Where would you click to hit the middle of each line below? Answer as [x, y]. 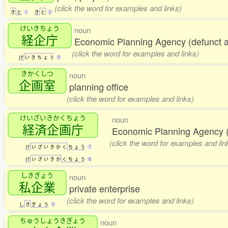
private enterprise [105, 189]
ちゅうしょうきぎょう [53, 220]
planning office [99, 87]
